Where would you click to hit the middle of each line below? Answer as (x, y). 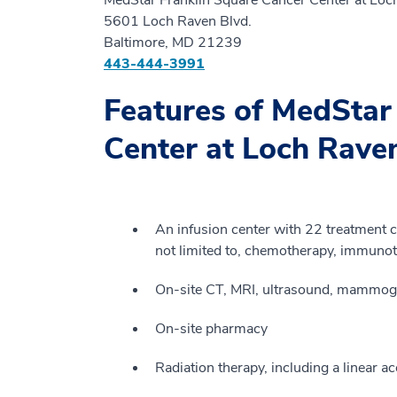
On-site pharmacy (211, 328)
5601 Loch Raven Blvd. (178, 21)
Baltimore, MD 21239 (173, 42)
